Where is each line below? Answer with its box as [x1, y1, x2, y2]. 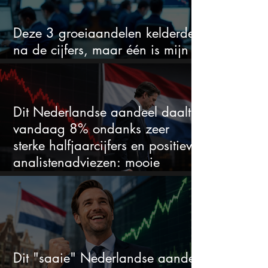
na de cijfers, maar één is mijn [13, 41, 188, 59]
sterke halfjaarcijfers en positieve [13, 137, 199, 154]
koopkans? [13, 170, 74, 188]
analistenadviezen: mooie [13, 154, 160, 171]
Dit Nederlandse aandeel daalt [13, 103, 191, 121]
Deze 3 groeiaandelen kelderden [13, 25, 202, 42]
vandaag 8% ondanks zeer [13, 120, 169, 138]
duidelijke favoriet [13, 58, 114, 75]
